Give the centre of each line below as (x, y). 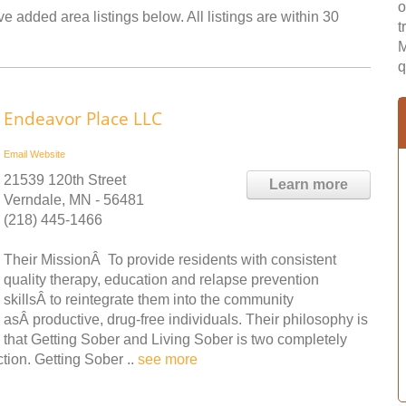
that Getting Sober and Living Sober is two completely (175, 339)
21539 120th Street (65, 180)
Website (48, 154)
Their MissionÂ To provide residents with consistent (170, 260)
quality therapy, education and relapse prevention (161, 280)
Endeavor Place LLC (83, 119)
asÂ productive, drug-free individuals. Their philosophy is (186, 319)
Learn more (309, 184)
